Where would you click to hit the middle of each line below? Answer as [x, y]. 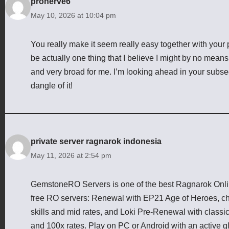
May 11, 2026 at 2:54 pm [71, 155]
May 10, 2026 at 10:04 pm [73, 15]
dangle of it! [52, 85]
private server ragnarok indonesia [96, 141]
